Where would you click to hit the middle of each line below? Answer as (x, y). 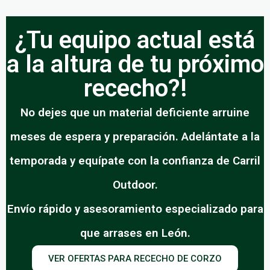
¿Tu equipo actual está (135, 40)
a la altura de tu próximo (135, 64)
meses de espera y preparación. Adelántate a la (135, 136)
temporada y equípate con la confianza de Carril (135, 160)
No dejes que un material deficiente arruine (135, 112)
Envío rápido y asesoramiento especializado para (135, 209)
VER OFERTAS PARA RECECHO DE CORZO (135, 258)
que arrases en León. (135, 233)
